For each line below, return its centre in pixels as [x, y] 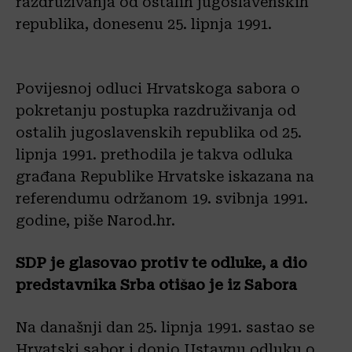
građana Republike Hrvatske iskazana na [165, 177]
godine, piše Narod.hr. [95, 221]
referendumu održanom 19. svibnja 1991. [162, 199]
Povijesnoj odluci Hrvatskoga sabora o [158, 89]
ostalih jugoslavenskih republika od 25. [159, 133]
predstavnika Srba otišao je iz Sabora [156, 285]
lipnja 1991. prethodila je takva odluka [154, 155]
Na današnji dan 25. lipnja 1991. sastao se [165, 328]
